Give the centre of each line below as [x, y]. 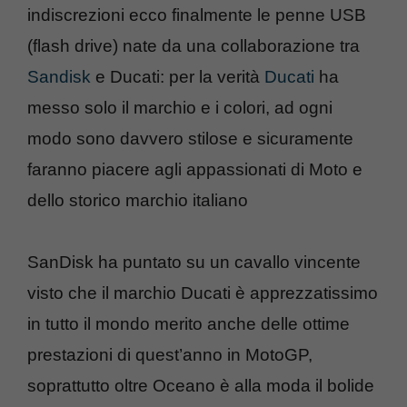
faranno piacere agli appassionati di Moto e [195, 169]
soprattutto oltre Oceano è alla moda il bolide [201, 385]
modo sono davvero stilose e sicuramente [190, 138]
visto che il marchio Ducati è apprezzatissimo [203, 293]
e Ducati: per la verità [178, 76]
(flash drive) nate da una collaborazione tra [194, 45]
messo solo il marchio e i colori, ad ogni [180, 107]
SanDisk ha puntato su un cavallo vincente [194, 262]
